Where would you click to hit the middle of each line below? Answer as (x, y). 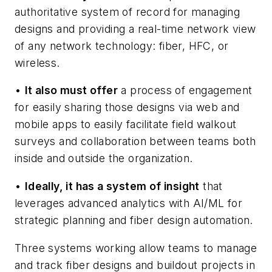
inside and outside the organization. (104, 158)
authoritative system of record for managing (127, 12)
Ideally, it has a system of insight (112, 186)
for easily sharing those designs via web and (127, 107)
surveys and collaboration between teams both (135, 141)
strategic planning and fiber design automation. (134, 220)
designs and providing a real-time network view (135, 29)
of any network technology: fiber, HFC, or (122, 46)
